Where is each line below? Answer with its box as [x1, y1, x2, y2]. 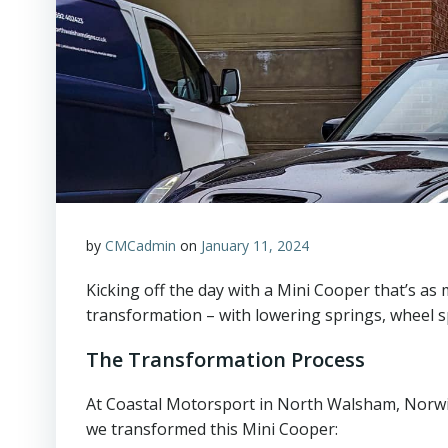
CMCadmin [105, 236, 176, 255]
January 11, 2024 [201, 236, 309, 255]
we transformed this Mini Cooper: [86, 418, 338, 440]
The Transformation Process [86, 346, 365, 373]
